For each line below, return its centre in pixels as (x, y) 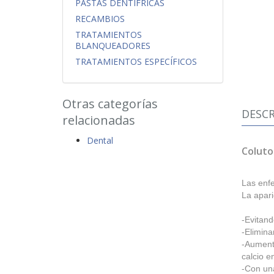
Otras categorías (110, 104)
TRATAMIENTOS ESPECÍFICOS (136, 62)
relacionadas (99, 120)
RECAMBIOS (100, 19)
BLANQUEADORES (113, 46)
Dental (100, 141)
